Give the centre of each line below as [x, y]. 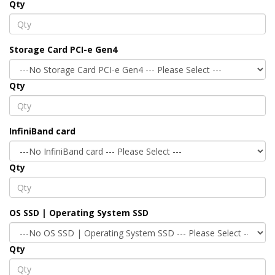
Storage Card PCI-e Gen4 [63, 50]
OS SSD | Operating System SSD [79, 213]
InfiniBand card [42, 131]
